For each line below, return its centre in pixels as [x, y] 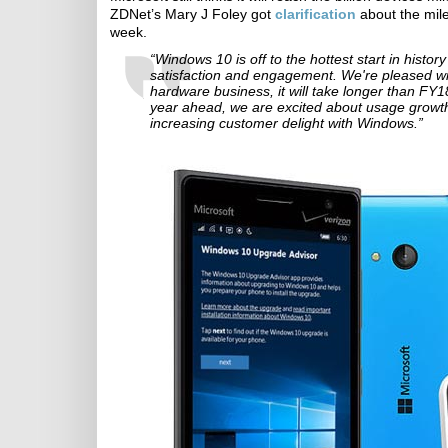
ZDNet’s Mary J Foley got [192, 14]
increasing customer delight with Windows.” [286, 123]
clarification [315, 14]
